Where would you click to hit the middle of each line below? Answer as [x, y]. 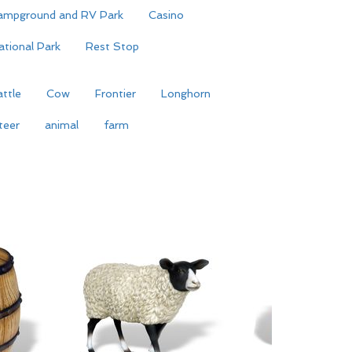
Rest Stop [112, 46]
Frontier [115, 93]
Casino [166, 15]
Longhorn [186, 93]
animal [62, 125]
